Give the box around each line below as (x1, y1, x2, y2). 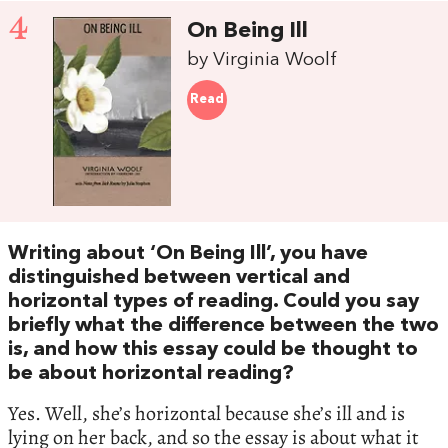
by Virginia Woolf (187, 49, 338, 70)
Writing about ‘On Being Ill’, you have (8, 244, 368, 265)
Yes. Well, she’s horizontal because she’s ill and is (8, 400, 405, 428)
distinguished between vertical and (8, 268, 350, 289)
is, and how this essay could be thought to (8, 340, 418, 361)
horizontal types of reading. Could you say (8, 292, 419, 313)
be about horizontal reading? (8, 364, 294, 385)
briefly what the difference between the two (8, 316, 439, 337)
